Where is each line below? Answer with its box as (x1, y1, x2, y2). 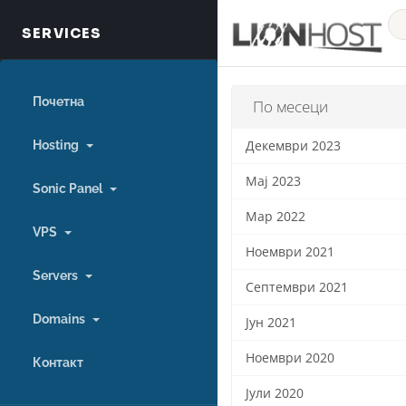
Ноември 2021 (246, 244, 334, 261)
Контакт (33, 355, 83, 370)
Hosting (33, 138, 84, 152)
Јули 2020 (246, 385, 304, 402)
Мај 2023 (246, 173, 301, 190)
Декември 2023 (246, 138, 341, 155)
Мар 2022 (246, 208, 305, 226)
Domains (33, 312, 91, 326)
